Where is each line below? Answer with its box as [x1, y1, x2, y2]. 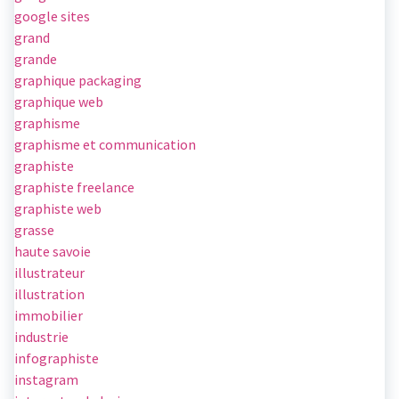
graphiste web [14, 199, 102, 218]
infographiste [14, 349, 99, 368]
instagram [14, 370, 78, 389]
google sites [14, 7, 90, 26]
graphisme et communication [14, 135, 196, 154]
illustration [14, 285, 85, 304]
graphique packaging [14, 71, 142, 90]
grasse [14, 221, 54, 240]
